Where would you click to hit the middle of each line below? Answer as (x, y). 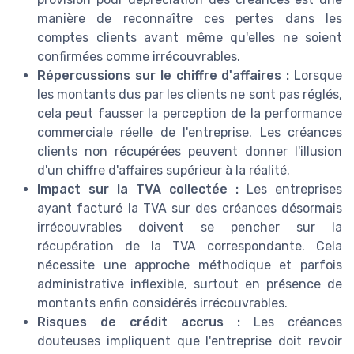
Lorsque (316, 75)
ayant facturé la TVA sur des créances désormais (190, 208)
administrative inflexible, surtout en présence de (190, 284)
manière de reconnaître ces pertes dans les (190, 18)
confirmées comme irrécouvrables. (139, 56)
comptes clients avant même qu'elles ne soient (190, 37)
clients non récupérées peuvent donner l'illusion (190, 151)
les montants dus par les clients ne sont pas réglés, (190, 94)
